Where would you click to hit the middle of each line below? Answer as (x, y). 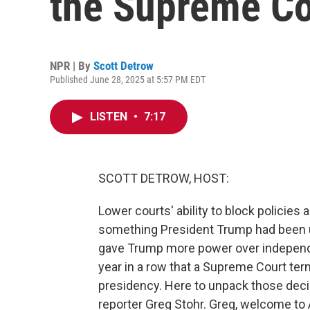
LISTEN (110, 117)
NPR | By (72, 66)
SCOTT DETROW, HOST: (164, 178)
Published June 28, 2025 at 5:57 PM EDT (128, 80)
